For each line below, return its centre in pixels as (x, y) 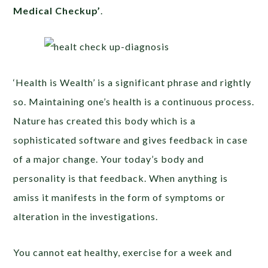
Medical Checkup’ (57, 10)
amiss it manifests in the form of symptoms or (120, 197)
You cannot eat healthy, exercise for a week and (123, 252)
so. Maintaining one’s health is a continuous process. (134, 101)
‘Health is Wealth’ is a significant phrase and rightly (133, 82)
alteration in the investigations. (86, 216)
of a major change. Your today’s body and (109, 159)
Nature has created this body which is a (105, 121)
